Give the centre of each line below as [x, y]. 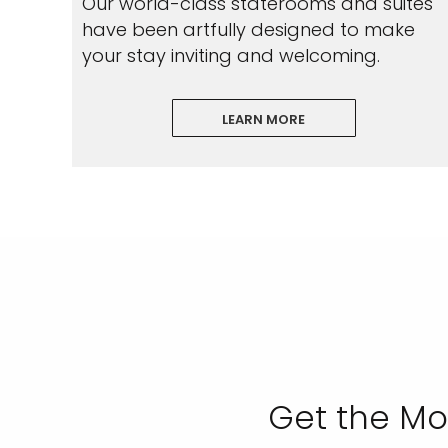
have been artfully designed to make [248, 29]
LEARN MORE [264, 119]
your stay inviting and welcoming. [231, 55]
